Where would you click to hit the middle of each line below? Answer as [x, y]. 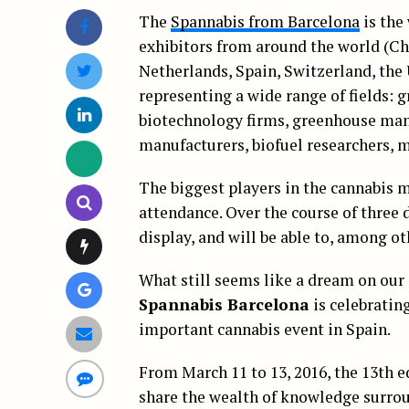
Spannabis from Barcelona [265, 21]
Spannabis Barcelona [224, 304]
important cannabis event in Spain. [265, 329]
